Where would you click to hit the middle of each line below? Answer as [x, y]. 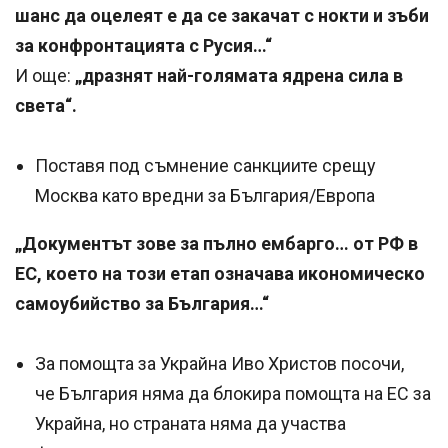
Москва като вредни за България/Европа [205, 195]
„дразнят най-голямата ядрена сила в [237, 75]
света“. [48, 105]
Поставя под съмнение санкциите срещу [205, 165]
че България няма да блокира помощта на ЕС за [233, 393]
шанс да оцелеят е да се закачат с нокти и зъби [222, 15]
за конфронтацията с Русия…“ [145, 45]
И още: [43, 75]
